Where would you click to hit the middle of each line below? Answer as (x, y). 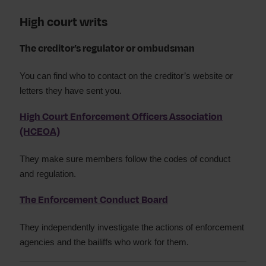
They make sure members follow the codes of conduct (125, 159)
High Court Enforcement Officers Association (121, 117)
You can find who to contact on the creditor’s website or (126, 76)
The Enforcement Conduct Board (94, 200)
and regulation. (48, 174)
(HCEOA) (40, 132)
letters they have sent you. (71, 91)
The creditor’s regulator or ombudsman (107, 49)
